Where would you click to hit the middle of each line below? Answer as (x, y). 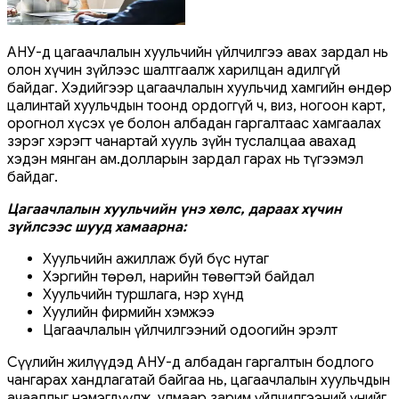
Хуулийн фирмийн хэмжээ (129, 312)
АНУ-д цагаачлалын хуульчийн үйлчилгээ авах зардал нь (198, 52)
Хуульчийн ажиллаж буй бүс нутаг (156, 259)
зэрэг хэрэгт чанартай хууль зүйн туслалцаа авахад (182, 141)
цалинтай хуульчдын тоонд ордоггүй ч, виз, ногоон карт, (196, 106)
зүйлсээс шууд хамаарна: (97, 227)
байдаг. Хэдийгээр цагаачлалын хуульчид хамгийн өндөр (199, 88)
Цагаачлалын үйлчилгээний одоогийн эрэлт (190, 330)
